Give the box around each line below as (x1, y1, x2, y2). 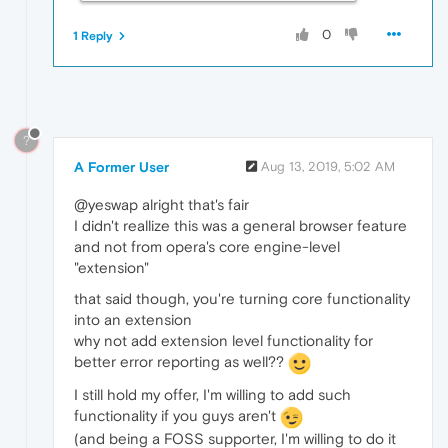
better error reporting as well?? (74, 353, 288, 371)
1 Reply (73, 29, 113, 44)
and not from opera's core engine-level (74, 238, 340, 256)
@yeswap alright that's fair (74, 196, 249, 214)
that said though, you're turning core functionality (74, 290, 410, 308)
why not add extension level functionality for (74, 332, 373, 350)
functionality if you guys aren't (74, 406, 280, 424)
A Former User (74, 159, 169, 176)
